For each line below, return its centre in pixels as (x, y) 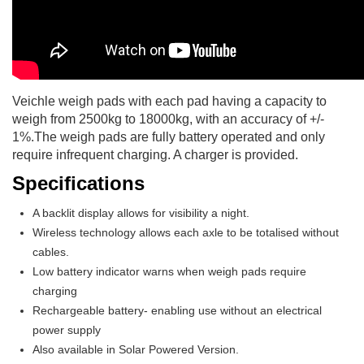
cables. (51, 252)
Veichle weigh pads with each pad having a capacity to (169, 102)
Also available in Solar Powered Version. (136, 350)
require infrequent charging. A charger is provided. (155, 155)
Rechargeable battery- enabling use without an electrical (177, 311)
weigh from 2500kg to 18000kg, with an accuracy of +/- (168, 119)
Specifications (78, 184)
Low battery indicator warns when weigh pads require (169, 272)
